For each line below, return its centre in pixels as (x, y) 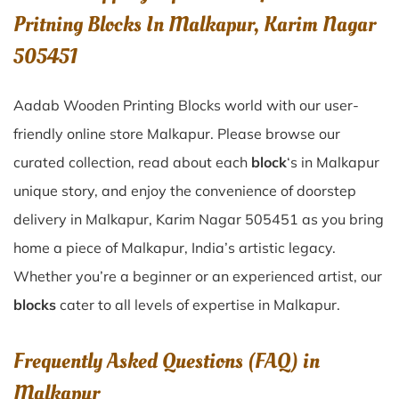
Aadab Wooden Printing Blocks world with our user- (186, 105)
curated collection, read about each (132, 162)
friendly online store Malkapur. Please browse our (177, 134)
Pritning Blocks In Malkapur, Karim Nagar (195, 24)
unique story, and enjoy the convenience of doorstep (185, 191)
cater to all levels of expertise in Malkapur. (198, 305)
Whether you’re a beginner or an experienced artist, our (198, 276)
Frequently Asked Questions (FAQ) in (167, 361)
